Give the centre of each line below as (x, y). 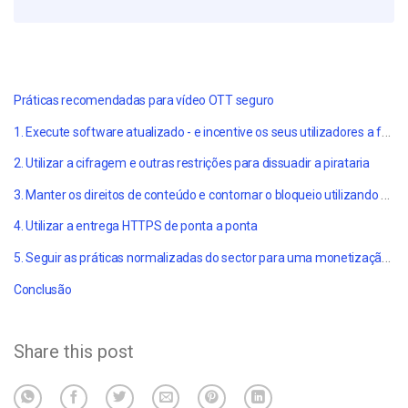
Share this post (74, 351)
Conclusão (43, 289)
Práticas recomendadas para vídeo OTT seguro (144, 100)
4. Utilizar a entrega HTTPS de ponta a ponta (136, 226)
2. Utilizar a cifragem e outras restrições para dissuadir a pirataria (192, 163)
